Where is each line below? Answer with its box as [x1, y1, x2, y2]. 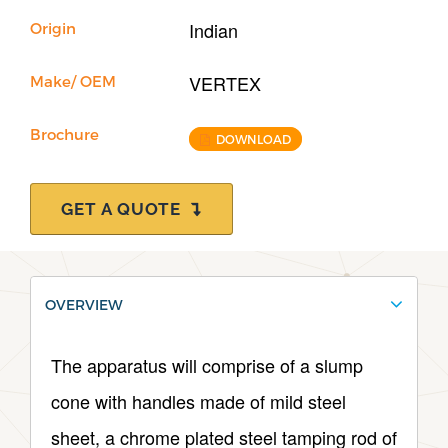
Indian [189, 17, 239, 44]
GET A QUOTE [61, 199, 191, 220]
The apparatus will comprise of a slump [51, 352, 363, 379]
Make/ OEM [30, 72, 116, 91]
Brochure [30, 125, 99, 144]
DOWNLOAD [216, 132, 292, 147]
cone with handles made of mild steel [51, 388, 346, 415]
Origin [30, 19, 76, 38]
